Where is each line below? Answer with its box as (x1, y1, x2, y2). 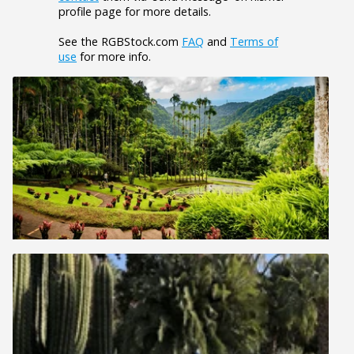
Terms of (230, 33, 278, 49)
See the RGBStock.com (58, 33, 182, 49)
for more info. (77, 48, 151, 64)
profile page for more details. (58, 3, 211, 19)
